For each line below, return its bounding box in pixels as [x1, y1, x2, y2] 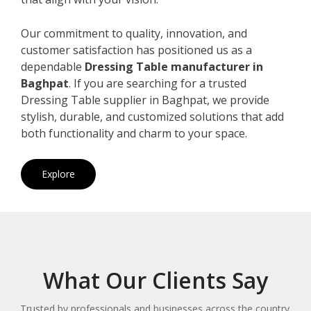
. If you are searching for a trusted [69, 75, 246, 91]
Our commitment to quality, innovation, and [21, 25, 247, 41]
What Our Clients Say [43, 264, 268, 295]
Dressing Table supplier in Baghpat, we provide [21, 92, 269, 108]
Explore [42, 167, 75, 180]
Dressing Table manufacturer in [85, 58, 263, 74]
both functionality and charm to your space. [21, 125, 247, 141]
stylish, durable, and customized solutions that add [21, 108, 284, 124]
